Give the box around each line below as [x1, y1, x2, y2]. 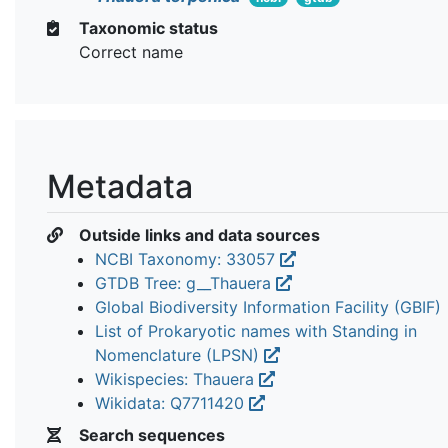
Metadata [47, 166, 193, 206]
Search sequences [75, 424, 225, 445]
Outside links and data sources [75, 224, 320, 245]
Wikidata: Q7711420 [95, 392, 249, 413]
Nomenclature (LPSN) [95, 344, 264, 365]
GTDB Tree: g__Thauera [95, 272, 276, 293]
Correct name [79, 41, 183, 62]
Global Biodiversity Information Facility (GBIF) [95, 296, 441, 317]
